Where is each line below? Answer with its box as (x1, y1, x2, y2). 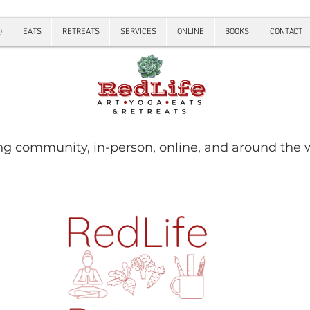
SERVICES (120, 27, 156, 37)
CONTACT (269, 27, 302, 37)
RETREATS (62, 27, 100, 37)
